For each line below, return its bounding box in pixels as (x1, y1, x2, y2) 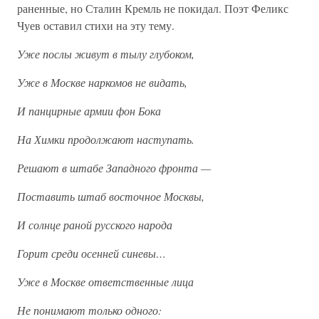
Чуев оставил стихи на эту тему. (17, 18, 174, 33)
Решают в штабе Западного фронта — (17, 160, 211, 175)
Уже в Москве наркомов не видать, (17, 75, 187, 90)
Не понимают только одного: (17, 303, 162, 318)
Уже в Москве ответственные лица (17, 274, 194, 289)
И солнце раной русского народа (17, 217, 172, 232)
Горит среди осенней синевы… (17, 246, 166, 261)
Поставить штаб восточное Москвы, (17, 189, 204, 204)
